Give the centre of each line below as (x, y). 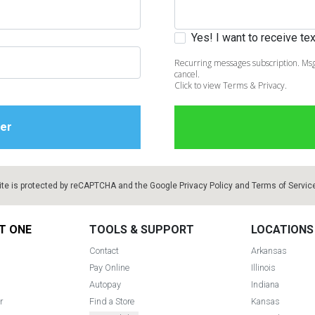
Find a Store (111, 302)
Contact (104, 251)
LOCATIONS (282, 230)
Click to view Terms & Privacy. (231, 86)
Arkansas (269, 251)
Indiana (265, 285)
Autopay (105, 285)
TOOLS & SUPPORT (141, 230)
